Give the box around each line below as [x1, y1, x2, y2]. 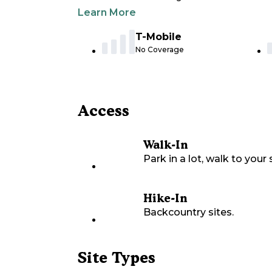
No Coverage [135, 45, 184, 55]
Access [78, 101, 129, 120]
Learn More [78, 7, 136, 19]
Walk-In [143, 138, 188, 152]
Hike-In [143, 191, 187, 206]
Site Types [78, 248, 155, 267]
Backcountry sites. [143, 206, 234, 219]
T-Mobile [135, 31, 182, 43]
